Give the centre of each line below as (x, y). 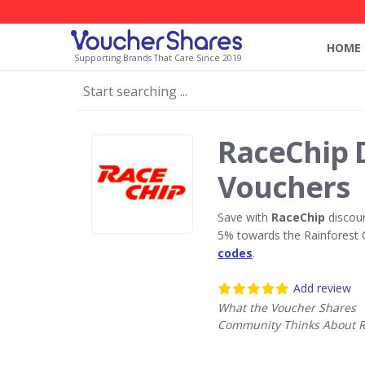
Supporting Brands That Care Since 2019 (158, 58)
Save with (244, 217)
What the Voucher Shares (287, 308)
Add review (322, 288)
